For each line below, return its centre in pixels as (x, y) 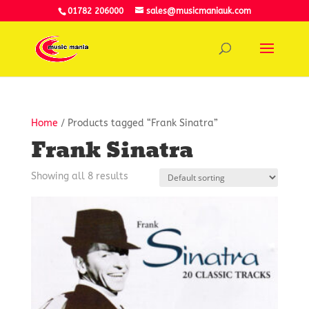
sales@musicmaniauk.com (198, 11)
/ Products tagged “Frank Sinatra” (138, 123)
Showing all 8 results (79, 176)
